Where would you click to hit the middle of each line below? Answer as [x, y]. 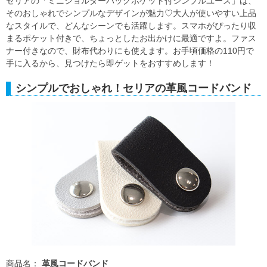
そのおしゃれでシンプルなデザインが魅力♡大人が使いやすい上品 [131, 13]
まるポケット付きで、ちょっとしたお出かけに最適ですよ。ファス [131, 38]
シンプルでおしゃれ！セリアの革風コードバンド [133, 89]
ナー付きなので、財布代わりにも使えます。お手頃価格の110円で [130, 51]
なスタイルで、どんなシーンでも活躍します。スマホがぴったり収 [131, 26]
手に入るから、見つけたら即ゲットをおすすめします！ [110, 63]
